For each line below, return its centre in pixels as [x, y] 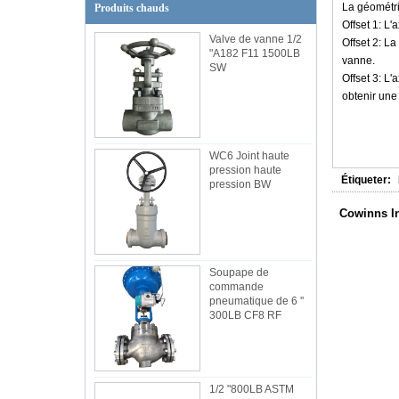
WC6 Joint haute [249, 156]
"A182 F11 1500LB [254, 53]
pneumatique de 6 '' [256, 301]
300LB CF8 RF [245, 315]
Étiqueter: [366, 180]
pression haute [245, 170]
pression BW [240, 184]
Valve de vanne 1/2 [255, 39]
